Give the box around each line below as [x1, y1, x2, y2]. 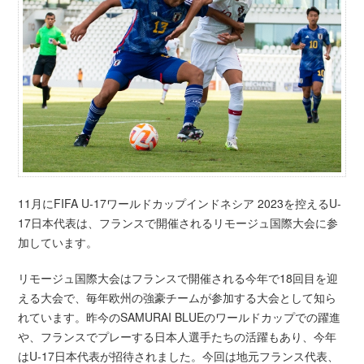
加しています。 [18, 234, 98, 251]
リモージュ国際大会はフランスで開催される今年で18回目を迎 [18, 270, 339, 287]
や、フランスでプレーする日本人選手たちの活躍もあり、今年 [18, 328, 337, 345]
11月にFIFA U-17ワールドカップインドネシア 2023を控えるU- [18, 195, 342, 212]
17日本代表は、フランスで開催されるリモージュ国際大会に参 [18, 214, 339, 232]
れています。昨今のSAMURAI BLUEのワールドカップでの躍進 [18, 309, 341, 326]
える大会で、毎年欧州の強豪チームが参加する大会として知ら [18, 289, 337, 306]
